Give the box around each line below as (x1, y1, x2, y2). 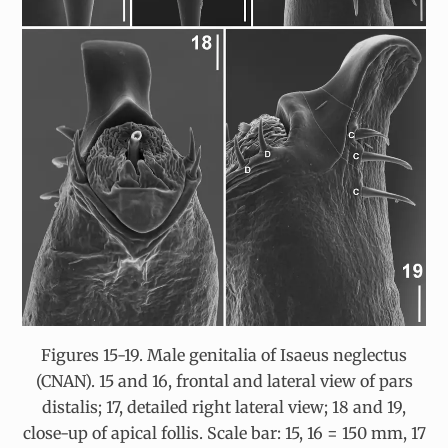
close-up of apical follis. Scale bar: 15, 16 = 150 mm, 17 (22, 423, 426, 444)
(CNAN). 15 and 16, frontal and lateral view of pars (35, 371, 413, 392)
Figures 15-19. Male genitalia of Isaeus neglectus (41, 345, 407, 366)
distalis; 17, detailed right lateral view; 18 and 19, (42, 397, 406, 418)
